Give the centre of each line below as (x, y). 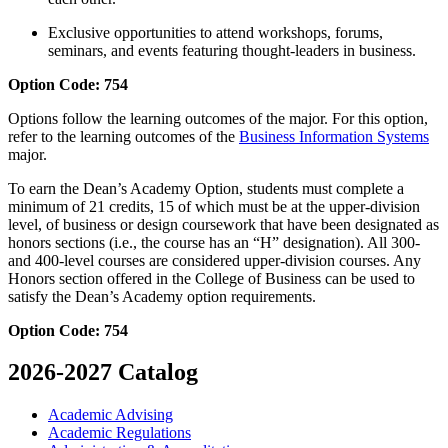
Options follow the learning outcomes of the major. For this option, (218, 118)
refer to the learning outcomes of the (123, 136)
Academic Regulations (119, 433)
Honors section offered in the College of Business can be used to (211, 278)
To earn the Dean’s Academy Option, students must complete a (206, 188)
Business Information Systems (334, 136)
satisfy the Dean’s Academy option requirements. (162, 296)
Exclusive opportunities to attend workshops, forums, (215, 32)
